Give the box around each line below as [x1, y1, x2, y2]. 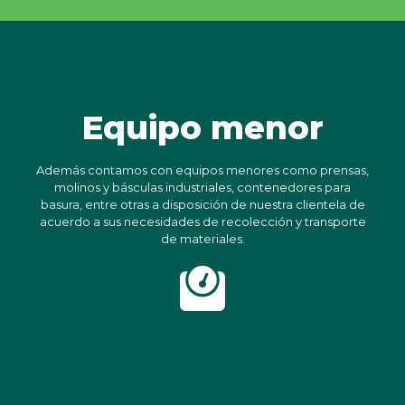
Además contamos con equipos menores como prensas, [36, 163, 369, 178]
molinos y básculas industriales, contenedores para [54, 180, 351, 195]
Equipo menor [81, 108, 324, 148]
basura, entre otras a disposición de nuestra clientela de [40, 197, 365, 212]
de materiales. [160, 231, 245, 247]
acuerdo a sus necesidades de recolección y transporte [39, 214, 366, 230]
